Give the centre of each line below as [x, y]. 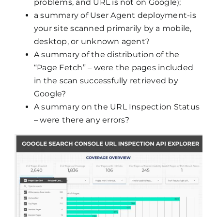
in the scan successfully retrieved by [106, 81]
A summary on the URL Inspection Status [117, 107]
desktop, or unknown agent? [92, 42]
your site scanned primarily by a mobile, [113, 29]
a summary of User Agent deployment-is [115, 15]
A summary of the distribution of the [107, 55]
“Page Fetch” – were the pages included [114, 68]
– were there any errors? [82, 120]
